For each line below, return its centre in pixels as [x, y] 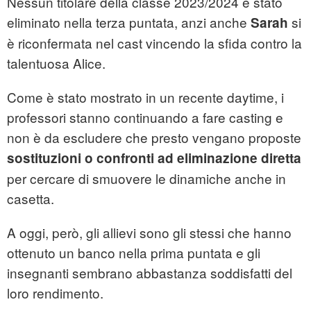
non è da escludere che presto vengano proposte [154, 137]
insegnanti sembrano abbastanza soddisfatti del [150, 273]
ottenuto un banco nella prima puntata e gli [134, 253]
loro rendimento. [55, 293]
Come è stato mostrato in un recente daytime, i [145, 97]
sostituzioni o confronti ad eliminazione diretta [154, 158]
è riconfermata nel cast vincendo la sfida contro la [154, 43]
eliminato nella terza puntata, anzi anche [129, 22]
